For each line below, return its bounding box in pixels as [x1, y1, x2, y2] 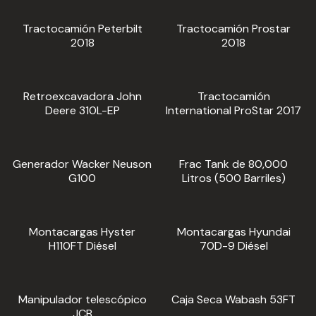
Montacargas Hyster [29, 224, 136, 240]
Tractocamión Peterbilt [22, 21, 142, 37]
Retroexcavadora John [23, 89, 142, 104]
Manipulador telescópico [18, 292, 147, 308]
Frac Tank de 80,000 [179, 157, 288, 172]
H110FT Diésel [48, 238, 116, 254]
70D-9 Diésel [199, 238, 268, 254]
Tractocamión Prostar [176, 21, 291, 37]
